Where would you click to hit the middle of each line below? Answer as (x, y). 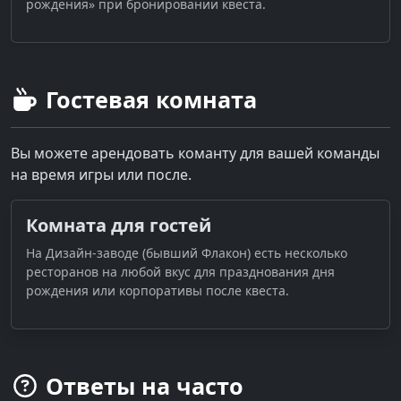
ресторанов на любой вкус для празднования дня (180, 271)
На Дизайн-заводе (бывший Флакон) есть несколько (187, 252)
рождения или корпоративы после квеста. (158, 290)
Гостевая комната (148, 99)
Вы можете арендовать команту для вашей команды (195, 153)
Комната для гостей (119, 225)
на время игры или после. (101, 174)
